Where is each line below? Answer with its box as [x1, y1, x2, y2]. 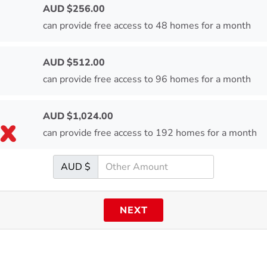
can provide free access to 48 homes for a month [43, 19, 252, 33]
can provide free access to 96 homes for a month [43, 73, 252, 86]
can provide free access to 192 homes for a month [43, 126, 257, 140]
